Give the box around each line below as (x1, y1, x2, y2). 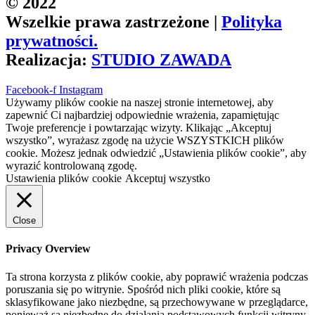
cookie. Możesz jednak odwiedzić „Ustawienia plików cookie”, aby (6, 147, 307, 160)
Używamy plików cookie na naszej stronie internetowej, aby (6, 96, 274, 109)
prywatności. (6, 32, 98, 51)
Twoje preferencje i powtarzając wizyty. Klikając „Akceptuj (6, 122, 271, 134)
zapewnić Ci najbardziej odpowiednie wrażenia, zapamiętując (6, 109, 279, 122)
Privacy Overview (6, 243, 91, 255)
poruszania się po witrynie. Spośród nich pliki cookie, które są (6, 283, 281, 295)
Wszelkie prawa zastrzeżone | (6, 13, 221, 32)
